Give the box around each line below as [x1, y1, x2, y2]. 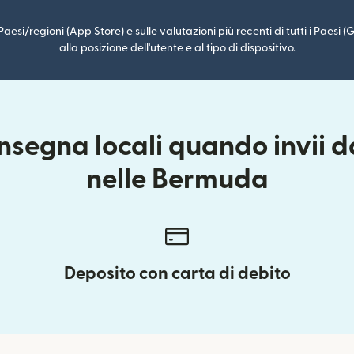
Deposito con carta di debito [63, 265, 291, 282]
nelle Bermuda [85, 166, 269, 194]
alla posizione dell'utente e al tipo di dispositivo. [58, 43, 296, 54]
